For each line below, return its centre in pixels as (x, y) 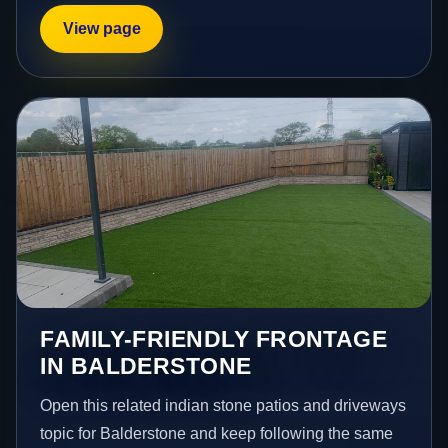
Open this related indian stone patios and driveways (223, 406)
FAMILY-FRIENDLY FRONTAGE (214, 339)
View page (101, 29)
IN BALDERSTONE (146, 366)
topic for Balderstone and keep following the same (217, 434)
